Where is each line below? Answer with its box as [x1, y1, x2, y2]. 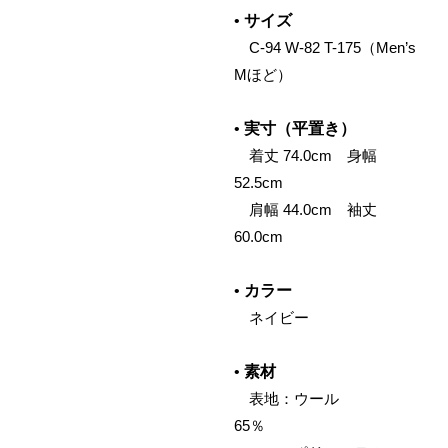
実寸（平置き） [244, 120, 356, 137]
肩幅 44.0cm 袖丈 [234, 201, 377, 218]
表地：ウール [234, 390, 399, 407]
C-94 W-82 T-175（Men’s [234, 39, 416, 56]
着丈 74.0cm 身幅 [234, 147, 377, 164]
